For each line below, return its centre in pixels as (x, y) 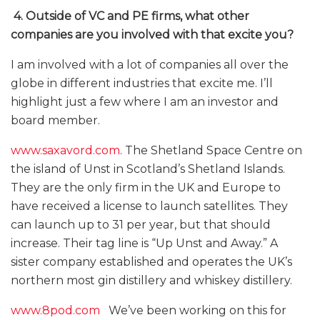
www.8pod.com (55, 311)
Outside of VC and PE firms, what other (137, 16)
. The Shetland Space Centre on (211, 151)
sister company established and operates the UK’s (151, 262)
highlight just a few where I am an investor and (145, 102)
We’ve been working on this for (193, 311)
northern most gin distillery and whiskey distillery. (153, 281)
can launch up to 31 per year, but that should (141, 225)
